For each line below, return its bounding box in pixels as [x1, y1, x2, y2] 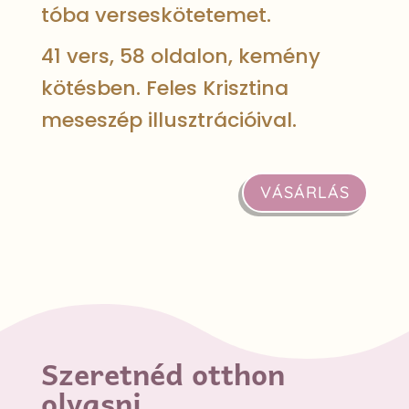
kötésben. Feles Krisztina [40, 73, 288, 102]
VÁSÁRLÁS [260, 181, 351, 203]
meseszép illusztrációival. [40, 105, 297, 134]
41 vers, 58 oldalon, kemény [40, 41, 320, 70]
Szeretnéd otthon [40, 350, 285, 398]
